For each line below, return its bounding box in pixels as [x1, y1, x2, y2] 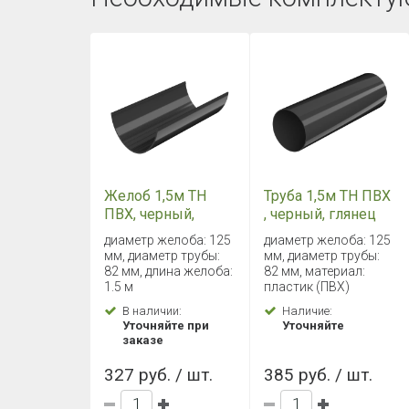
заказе [122, 333, 163, 348]
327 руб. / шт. [104, 364, 213, 386]
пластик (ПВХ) [264, 279, 351, 295]
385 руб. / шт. [264, 364, 373, 386]
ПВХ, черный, [104, 205, 194, 224]
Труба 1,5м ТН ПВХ [264, 187, 392, 205]
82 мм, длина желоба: [104, 264, 233, 279]
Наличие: [282, 304, 333, 319]
